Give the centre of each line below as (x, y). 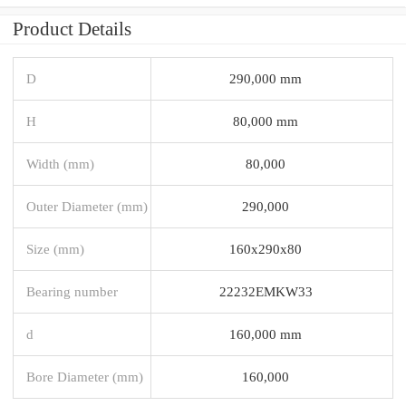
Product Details (72, 29)
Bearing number (72, 291)
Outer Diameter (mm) (87, 206)
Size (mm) (55, 248)
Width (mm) (60, 163)
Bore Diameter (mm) (85, 376)
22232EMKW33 (266, 291)
